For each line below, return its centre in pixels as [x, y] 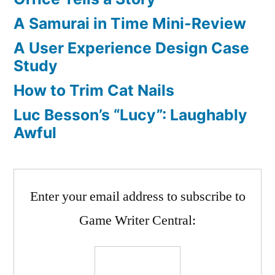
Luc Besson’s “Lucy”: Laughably [130, 115]
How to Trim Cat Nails [94, 91]
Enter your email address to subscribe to [137, 197]
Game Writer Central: [137, 221]
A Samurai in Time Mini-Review [130, 24]
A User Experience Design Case [131, 48]
